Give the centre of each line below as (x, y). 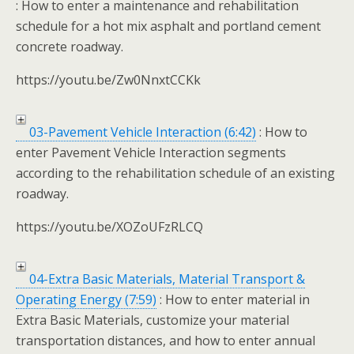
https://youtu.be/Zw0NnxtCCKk (108, 80)
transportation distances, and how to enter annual (166, 341)
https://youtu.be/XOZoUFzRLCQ (109, 227)
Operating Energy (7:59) (86, 299)
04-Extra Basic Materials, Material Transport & (166, 279)
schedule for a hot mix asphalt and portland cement (168, 26)
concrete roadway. (70, 47)
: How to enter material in (233, 299)
